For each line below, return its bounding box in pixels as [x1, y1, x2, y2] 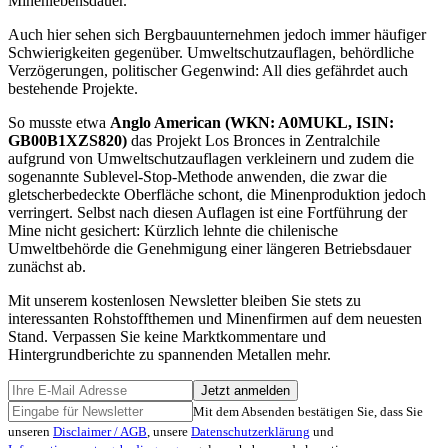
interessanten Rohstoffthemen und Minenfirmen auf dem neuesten [8, 310, 422, 328]
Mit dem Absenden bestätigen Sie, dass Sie [193, 404, 423, 420]
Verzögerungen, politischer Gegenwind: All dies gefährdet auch [8, 62, 408, 80]
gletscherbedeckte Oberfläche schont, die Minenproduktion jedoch [8, 186, 426, 204]
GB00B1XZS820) [8, 132, 127, 150]
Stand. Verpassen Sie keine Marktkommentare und [8, 328, 326, 346]
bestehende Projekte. [8, 80, 138, 98]
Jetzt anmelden [201, 383, 290, 399]
